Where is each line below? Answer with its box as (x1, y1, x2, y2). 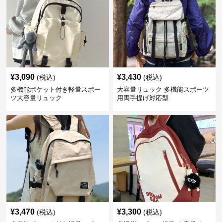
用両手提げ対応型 (116, 94, 168, 102)
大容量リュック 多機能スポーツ (116, 86, 209, 93)
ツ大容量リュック (10, 94, 62, 102)
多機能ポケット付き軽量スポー (10, 86, 101, 93)
